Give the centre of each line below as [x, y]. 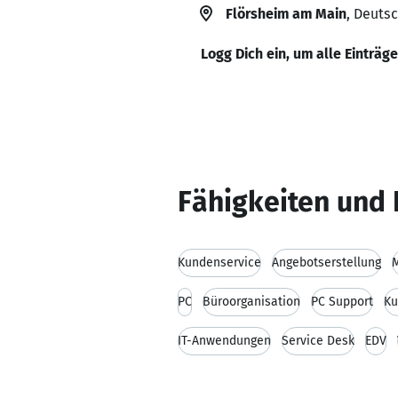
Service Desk [318, 341]
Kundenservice [219, 263]
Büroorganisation [251, 302]
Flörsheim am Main [286, 14]
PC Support [342, 302]
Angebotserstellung [326, 263]
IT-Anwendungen [224, 341]
